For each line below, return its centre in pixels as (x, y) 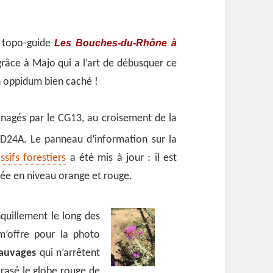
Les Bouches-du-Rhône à (115, 42)
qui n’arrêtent (68, 253)
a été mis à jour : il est (121, 158)
